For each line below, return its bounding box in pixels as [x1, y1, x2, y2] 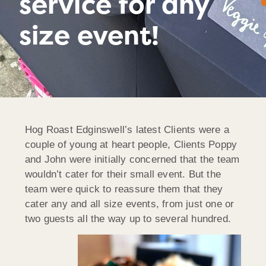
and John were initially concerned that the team [25, 153, 240, 165]
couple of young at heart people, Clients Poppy [25, 138, 237, 150]
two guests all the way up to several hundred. [25, 213, 232, 224]
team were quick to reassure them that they [25, 183, 223, 195]
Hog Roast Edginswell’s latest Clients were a [25, 123, 229, 135]
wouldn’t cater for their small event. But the [25, 168, 221, 180]
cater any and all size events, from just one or [25, 198, 235, 210]
